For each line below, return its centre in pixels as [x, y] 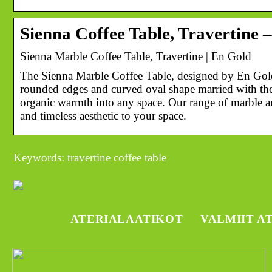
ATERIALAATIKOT [127, 219]
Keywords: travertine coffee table [90, 157]
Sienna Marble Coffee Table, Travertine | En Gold [136, 56]
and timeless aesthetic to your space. [103, 115]
